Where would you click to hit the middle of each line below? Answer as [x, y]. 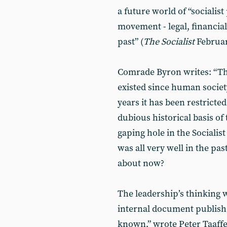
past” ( [130, 42]
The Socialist [170, 42]
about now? [141, 163]
